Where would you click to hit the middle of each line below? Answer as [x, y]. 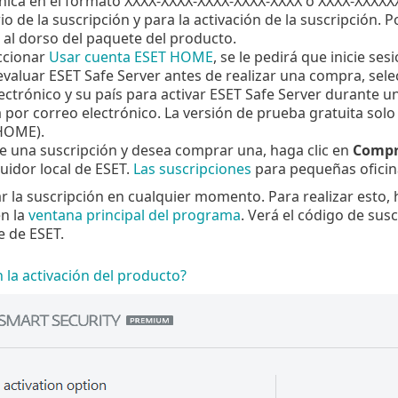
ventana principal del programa [134, 215]
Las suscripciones [192, 168]
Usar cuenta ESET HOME [131, 56]
